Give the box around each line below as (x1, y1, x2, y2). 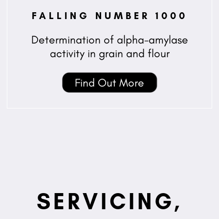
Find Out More (75, 75, 144, 89)
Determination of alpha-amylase (31, 33, 188, 47)
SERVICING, (36, 188, 183, 215)
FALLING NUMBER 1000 (31, 10, 188, 22)
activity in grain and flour (49, 46, 170, 61)
